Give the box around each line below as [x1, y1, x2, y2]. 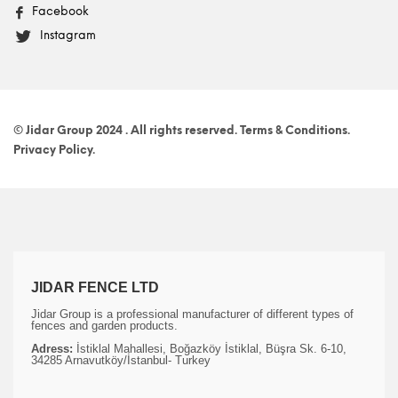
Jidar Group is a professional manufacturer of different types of [31, 307, 354, 322]
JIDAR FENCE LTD [31, 280, 159, 296]
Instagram [40, 28, 96, 43]
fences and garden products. [31, 319, 178, 333]
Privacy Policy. [13, 143, 95, 157]
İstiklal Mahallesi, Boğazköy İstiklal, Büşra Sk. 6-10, [73, 342, 346, 356]
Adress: [31, 342, 73, 356]
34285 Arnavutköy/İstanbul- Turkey [31, 354, 211, 368]
